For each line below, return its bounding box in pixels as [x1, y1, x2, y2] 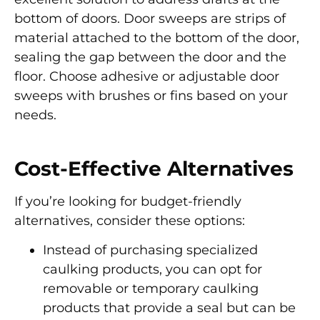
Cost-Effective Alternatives [14, 156, 294, 181]
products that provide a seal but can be [43, 299, 296, 316]
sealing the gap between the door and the [14, 49, 286, 65]
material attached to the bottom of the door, [14, 29, 299, 46]
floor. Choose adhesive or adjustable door [14, 68, 279, 84]
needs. [14, 106, 56, 123]
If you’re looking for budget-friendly [14, 193, 241, 209]
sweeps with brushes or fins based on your [14, 87, 288, 104]
